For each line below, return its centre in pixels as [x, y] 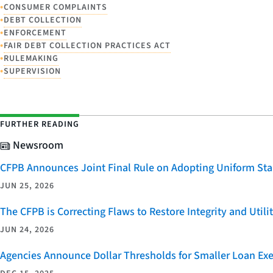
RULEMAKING [31, 58]
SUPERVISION [32, 71]
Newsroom [37, 145]
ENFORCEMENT [35, 33]
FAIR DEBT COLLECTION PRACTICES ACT [87, 46]
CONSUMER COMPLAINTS [55, 7]
